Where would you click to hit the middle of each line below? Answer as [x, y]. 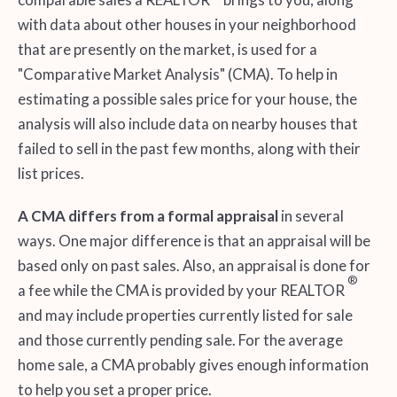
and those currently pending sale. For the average [180, 340]
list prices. [51, 174]
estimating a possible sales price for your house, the [187, 99]
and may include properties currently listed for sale [185, 315]
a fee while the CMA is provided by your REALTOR [182, 290]
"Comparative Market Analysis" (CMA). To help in [177, 74]
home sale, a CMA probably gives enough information [193, 365]
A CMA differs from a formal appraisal [148, 216]
